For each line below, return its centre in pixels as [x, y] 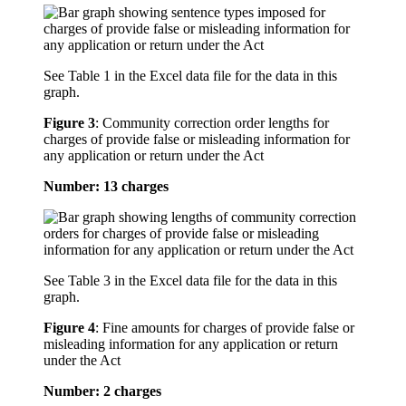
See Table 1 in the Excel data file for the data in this [190, 76]
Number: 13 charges [106, 187]
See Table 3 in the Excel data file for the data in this [190, 281]
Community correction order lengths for [216, 123]
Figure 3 [69, 123]
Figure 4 [69, 328]
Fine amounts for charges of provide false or [228, 328]
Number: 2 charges [102, 391]
